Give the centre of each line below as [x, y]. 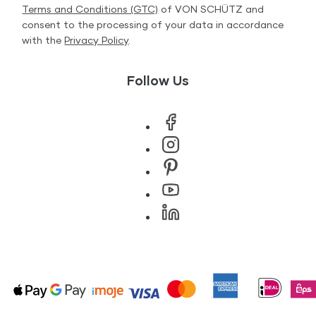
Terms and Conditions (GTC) [90, 9]
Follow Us [158, 80]
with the [43, 40]
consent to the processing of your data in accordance [153, 25]
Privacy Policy [97, 40]
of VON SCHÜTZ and [211, 9]
